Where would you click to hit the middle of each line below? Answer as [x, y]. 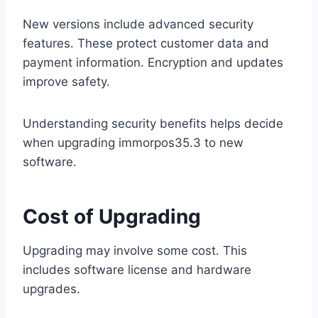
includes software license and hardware [137, 270]
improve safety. [66, 82]
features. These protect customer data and [146, 44]
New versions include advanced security [138, 24]
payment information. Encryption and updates [153, 63]
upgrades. [51, 289]
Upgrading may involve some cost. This [135, 251]
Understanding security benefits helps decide [153, 124]
